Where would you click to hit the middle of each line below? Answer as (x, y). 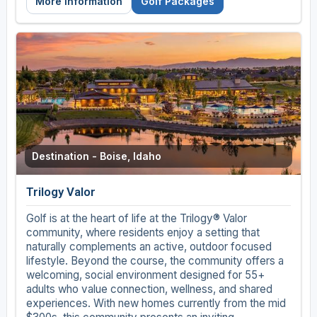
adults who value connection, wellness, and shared (149, 289)
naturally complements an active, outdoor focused (149, 247)
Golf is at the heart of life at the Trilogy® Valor (136, 219)
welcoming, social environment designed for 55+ (145, 275)
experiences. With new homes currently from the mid (156, 304)
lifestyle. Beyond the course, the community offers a (155, 261)
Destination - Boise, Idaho (96, 156)
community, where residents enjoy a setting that (143, 233)
